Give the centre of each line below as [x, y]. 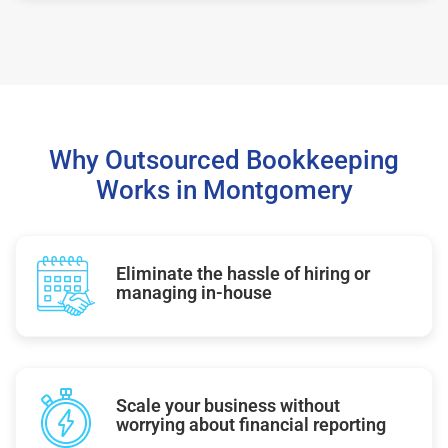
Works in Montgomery [224, 189]
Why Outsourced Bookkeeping [224, 159]
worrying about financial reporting [251, 424]
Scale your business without [228, 405]
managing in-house [194, 292]
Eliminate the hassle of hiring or [243, 273]
